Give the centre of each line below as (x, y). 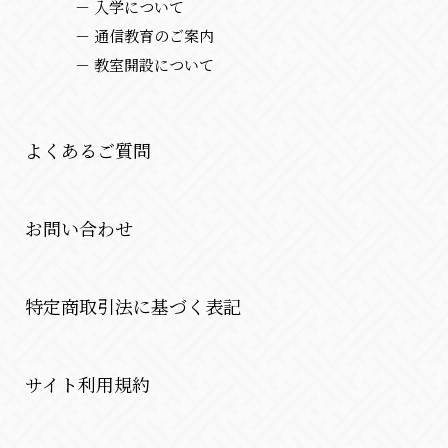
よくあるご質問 (88, 150)
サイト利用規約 (87, 384)
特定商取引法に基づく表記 (133, 306)
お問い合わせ (79, 228)
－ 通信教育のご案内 (144, 35)
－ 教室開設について (144, 64)
